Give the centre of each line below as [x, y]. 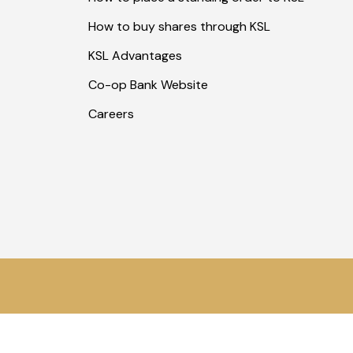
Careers [111, 113]
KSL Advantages [135, 55]
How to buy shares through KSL [179, 26]
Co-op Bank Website [148, 84]
